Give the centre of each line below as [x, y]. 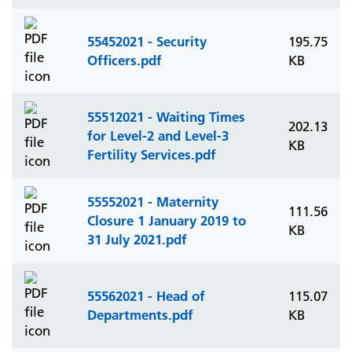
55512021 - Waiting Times [166, 117]
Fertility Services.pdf [152, 154]
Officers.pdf [125, 60]
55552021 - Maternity [153, 202]
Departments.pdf [140, 315]
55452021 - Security [147, 41]
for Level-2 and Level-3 [158, 136]
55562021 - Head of [146, 296]
